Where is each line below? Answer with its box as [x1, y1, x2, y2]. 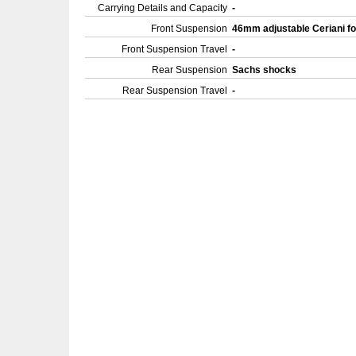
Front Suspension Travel [122, 44, 227, 55]
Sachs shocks [232, 64, 299, 75]
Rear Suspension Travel [122, 85, 227, 96]
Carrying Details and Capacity [98, 2, 227, 14]
